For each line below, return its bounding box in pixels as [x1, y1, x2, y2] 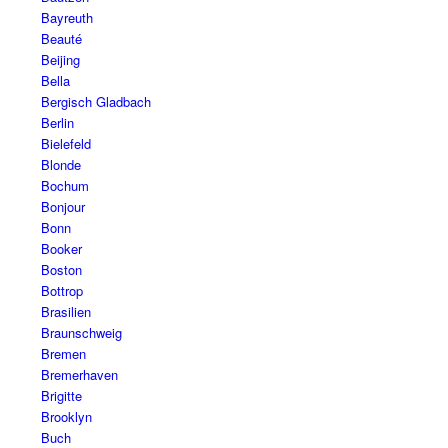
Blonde [40, 155, 81, 175]
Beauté [40, 29, 82, 49]
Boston [40, 260, 82, 280]
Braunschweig [40, 323, 122, 343]
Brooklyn [40, 407, 92, 427]
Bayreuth [40, 8, 93, 28]
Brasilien [40, 302, 91, 322]
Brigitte [40, 386, 82, 406]
